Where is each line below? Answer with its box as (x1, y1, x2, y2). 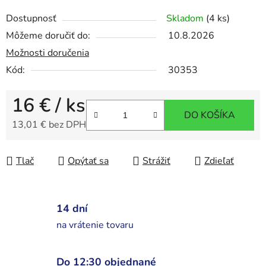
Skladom (166, 12, 206, 26)
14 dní (56, 201, 87, 216)
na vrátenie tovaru (56, 218, 134, 232)
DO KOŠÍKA (183, 109, 235, 122)
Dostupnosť (6, 12, 56, 26)
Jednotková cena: (11, 137, 83, 150)
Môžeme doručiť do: (6, 29, 90, 43)
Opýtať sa (68, 154, 109, 168)
